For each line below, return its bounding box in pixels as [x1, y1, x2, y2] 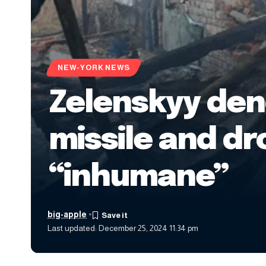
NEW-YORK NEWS [58, 64, 131, 72]
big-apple [47, 210, 87, 219]
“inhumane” [49, 161, 229, 193]
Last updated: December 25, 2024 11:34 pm [47, 223, 199, 233]
